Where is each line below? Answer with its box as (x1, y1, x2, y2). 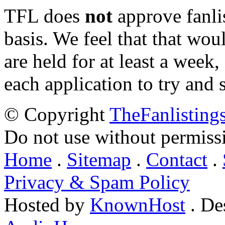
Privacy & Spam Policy (4, 171, 190, 193)
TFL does (4, 5, 85, 27)
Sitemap (67, 149, 131, 170)
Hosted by (4, 194, 90, 215)
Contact (146, 149, 207, 170)
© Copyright (4, 103, 109, 125)
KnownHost (90, 194, 185, 215)
